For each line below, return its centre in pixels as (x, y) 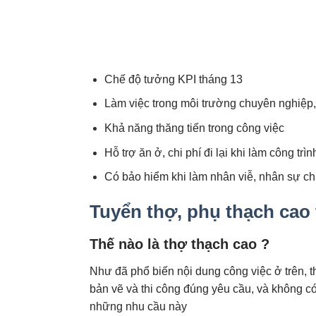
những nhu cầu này (138, 306)
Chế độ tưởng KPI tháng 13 (173, 79)
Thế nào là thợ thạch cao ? (180, 244)
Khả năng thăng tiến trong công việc (194, 128)
